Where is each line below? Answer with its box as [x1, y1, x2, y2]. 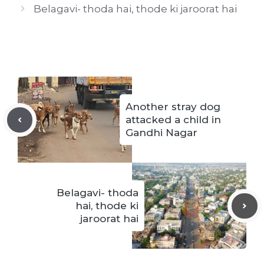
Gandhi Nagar [126, 127, 197, 139]
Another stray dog [126, 101, 220, 113]
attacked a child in [126, 114, 221, 126]
